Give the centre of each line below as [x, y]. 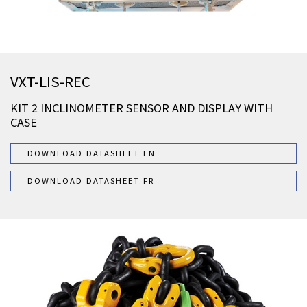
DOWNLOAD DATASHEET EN [91, 153]
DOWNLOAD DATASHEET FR [91, 180]
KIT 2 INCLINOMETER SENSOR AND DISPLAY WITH [142, 108]
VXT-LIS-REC [50, 81]
